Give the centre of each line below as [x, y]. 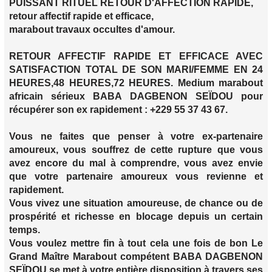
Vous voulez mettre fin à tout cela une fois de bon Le [136, 243]
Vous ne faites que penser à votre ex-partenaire [136, 137]
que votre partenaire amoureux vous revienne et [136, 177]
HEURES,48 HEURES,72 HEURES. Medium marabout [136, 83]
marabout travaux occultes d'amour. [92, 30]
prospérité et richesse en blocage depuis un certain [136, 217]
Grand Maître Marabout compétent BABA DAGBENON [136, 257]
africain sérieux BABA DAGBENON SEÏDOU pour [136, 97]
